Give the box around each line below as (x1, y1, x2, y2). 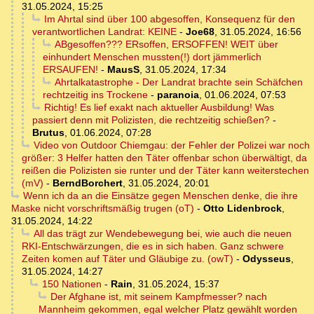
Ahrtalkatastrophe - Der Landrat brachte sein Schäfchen (54, 76, 303, 88)
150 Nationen (41, 278, 102, 290)
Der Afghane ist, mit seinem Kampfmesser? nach (50, 291, 267, 303)
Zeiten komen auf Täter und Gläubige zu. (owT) (22, 253, 233, 265)
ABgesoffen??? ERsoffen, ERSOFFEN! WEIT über (54, 39, 278, 50)
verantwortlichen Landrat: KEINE (32, 26, 177, 38)
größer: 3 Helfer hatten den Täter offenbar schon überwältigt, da (22, 152, 307, 164)
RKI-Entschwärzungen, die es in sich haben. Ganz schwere (22, 240, 284, 252)
